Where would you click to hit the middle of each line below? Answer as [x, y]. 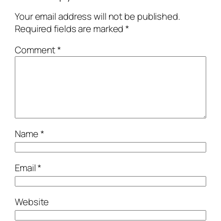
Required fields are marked [70, 28]
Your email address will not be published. [97, 16]
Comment [36, 50]
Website [32, 202]
